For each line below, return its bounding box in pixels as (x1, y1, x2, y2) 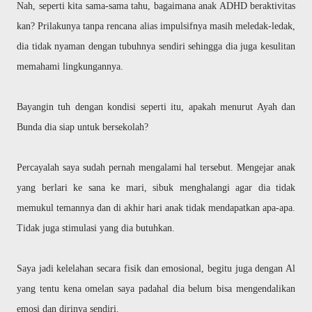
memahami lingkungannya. (17, 61, 126, 72)
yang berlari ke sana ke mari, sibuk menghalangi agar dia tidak (17, 182, 295, 193)
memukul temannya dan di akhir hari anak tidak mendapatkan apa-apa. (17, 203, 295, 213)
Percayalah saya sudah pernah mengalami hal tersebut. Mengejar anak (17, 162, 295, 173)
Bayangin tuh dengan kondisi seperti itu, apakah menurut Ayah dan (17, 102, 295, 112)
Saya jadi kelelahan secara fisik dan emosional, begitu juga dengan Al (17, 263, 295, 274)
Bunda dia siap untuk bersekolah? (17, 122, 151, 132)
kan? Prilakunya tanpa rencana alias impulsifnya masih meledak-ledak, (17, 21, 295, 31)
